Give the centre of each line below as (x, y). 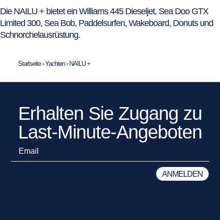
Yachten (55, 63)
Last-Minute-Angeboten (110, 132)
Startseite (30, 63)
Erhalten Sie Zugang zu (110, 113)
